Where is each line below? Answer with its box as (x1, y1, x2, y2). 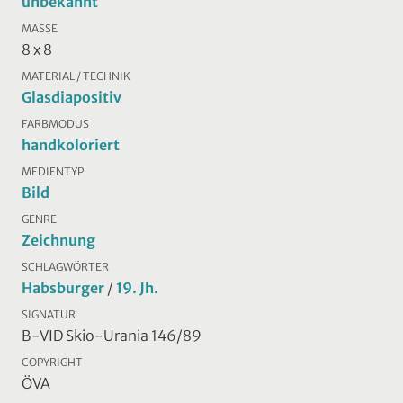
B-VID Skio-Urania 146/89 (22, 326, 201, 345)
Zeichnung (22, 230, 95, 249)
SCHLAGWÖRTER (22, 259, 109, 273)
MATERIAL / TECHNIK (22, 68, 130, 83)
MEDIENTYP (22, 164, 84, 178)
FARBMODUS (22, 116, 89, 130)
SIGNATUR (22, 307, 76, 321)
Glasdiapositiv (22, 87, 121, 106)
